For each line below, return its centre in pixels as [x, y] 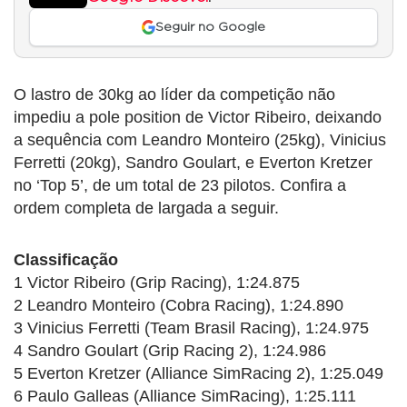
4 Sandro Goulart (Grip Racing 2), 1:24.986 [170, 351]
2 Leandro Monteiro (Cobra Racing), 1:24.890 [179, 306]
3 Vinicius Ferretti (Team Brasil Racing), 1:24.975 [191, 328]
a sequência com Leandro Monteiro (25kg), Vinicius [200, 140]
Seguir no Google [211, 28]
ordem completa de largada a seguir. [146, 208]
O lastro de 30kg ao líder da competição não [174, 95]
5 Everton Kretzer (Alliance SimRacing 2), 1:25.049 [199, 374]
